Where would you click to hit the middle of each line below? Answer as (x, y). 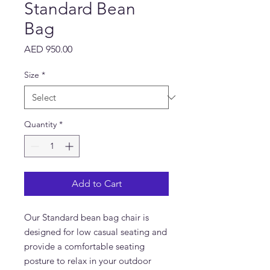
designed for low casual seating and (96, 232)
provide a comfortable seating (84, 246)
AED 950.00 (48, 49)
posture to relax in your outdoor (88, 261)
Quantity (40, 124)
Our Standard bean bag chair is (86, 217)
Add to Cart (96, 184)
